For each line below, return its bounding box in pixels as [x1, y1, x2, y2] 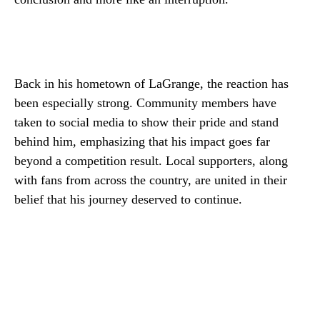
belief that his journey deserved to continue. [14, 192, 242, 206]
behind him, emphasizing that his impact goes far [14, 134, 270, 149]
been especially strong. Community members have [14, 96, 276, 110]
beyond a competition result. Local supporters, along [14, 154, 288, 168]
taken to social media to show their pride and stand [14, 115, 279, 129]
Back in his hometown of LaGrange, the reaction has [14, 76, 289, 91]
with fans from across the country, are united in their [14, 173, 287, 187]
